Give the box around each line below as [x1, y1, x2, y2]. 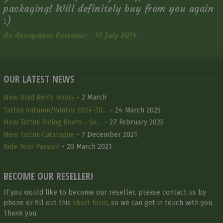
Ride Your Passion [3, 142, 60, 151]
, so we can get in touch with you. [108, 198, 214, 207]
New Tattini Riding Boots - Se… [3, 118, 103, 127]
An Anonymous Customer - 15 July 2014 [3, 31, 137, 40]
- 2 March [75, 93, 107, 102]
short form [73, 198, 108, 207]
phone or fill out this [3, 198, 73, 207]
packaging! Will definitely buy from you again [3, 2, 214, 14]
